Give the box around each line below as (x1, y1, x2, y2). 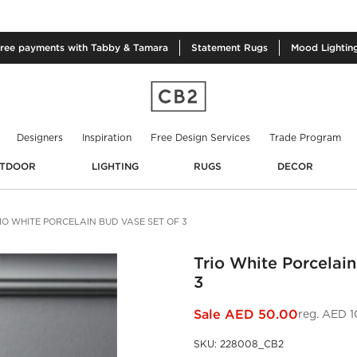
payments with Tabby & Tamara (18, 41, 168, 53)
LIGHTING (91, 159, 139, 172)
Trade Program (269, 131, 341, 143)
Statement (191, 41, 244, 53)
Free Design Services (150, 131, 250, 143)
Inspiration (81, 131, 131, 143)
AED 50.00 (224, 306, 298, 322)
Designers (16, 131, 63, 143)
